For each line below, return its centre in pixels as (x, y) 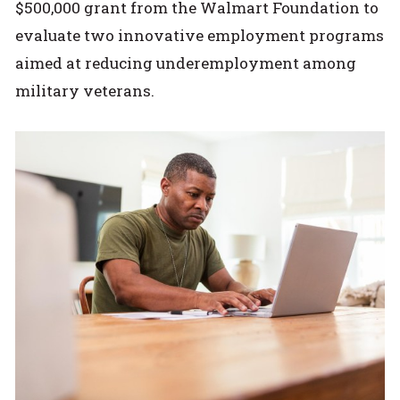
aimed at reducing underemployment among (186, 62)
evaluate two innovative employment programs (200, 35)
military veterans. (85, 90)
